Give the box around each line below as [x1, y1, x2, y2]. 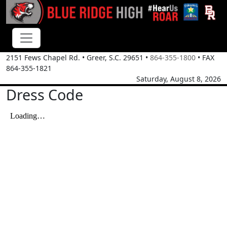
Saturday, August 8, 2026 [136, 74, 221, 84]
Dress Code [6, 85, 83, 105]
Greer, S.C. [87, 53, 121, 63]
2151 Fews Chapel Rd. [6, 53, 80, 63]
